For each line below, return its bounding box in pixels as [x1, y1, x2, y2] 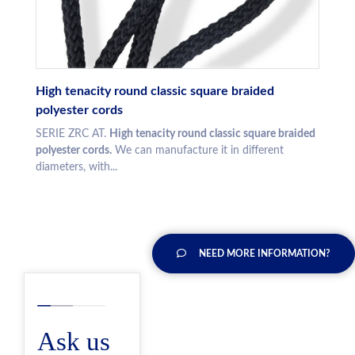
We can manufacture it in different [112, 145, 284, 157]
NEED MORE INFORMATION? [199, 249, 330, 259]
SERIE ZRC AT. [36, 128, 109, 140]
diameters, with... [36, 162, 117, 174]
